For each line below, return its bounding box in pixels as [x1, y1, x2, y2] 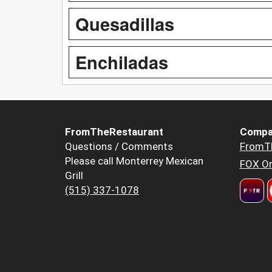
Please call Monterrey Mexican [65, 154, 203, 167]
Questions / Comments [65, 140, 173, 152]
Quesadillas [75, 10, 174, 36]
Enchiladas [75, 49, 168, 75]
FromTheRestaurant [65, 125, 163, 138]
